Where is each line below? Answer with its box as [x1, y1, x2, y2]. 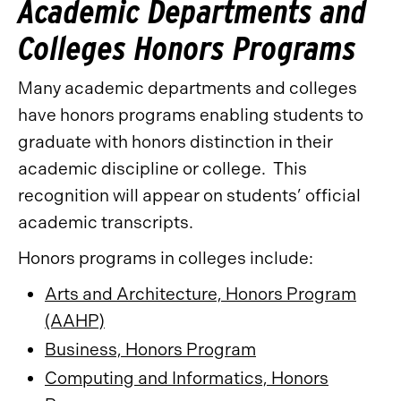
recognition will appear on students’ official [18, 185, 361, 206]
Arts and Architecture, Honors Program [45, 284, 356, 304]
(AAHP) [45, 311, 105, 331]
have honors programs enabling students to [18, 105, 363, 125]
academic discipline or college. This [18, 158, 307, 179]
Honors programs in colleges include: [18, 248, 313, 269]
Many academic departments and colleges [18, 78, 357, 98]
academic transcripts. [18, 212, 193, 233]
